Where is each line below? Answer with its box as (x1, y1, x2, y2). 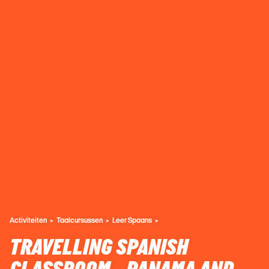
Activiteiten (10, 216, 47, 224)
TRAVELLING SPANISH (10, 234, 189, 261)
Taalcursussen (56, 216, 103, 224)
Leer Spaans (112, 216, 152, 224)
